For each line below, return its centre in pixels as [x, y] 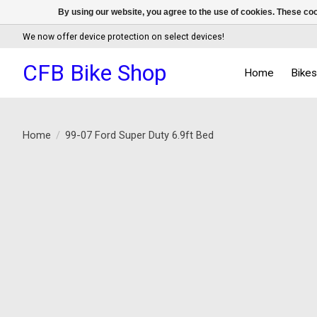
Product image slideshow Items [183, 182]
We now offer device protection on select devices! [123, 36]
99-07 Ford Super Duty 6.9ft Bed [139, 135]
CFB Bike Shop [94, 73]
